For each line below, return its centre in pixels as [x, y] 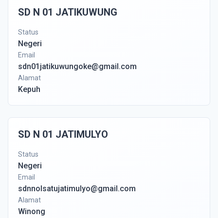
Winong [32, 211]
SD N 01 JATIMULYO [63, 134]
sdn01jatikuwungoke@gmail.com [77, 66]
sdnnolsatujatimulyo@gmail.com [77, 189]
